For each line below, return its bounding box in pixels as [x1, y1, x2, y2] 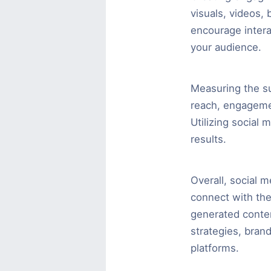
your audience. [190, 41, 261, 53]
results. [190, 132, 226, 145]
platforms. [190, 241, 239, 254]
